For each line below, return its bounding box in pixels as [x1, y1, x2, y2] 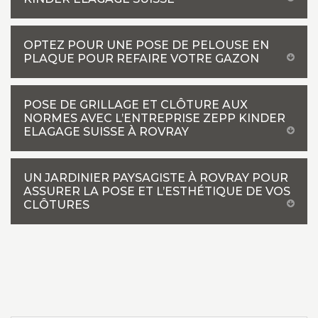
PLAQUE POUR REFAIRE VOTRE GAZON [23, 52, 259, 65]
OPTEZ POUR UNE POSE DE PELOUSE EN [23, 38, 269, 52]
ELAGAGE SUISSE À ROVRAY [23, 125, 189, 138]
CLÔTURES [23, 198, 89, 212]
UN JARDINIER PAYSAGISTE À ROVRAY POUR [23, 171, 288, 185]
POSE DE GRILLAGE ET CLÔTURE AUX [23, 98, 248, 111]
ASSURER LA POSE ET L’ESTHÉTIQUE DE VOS [23, 185, 290, 198]
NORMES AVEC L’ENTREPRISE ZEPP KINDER [23, 111, 285, 125]
